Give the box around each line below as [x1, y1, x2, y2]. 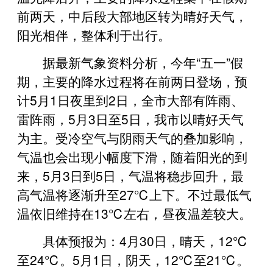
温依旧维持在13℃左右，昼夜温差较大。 [17, 204, 252, 222]
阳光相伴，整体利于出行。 [17, 25, 171, 44]
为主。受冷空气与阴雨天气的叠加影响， [17, 128, 247, 147]
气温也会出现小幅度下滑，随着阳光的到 [17, 147, 247, 166]
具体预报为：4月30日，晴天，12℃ [43, 231, 248, 250]
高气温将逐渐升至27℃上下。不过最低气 [17, 185, 252, 204]
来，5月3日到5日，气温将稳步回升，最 [17, 166, 244, 185]
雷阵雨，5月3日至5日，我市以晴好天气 [17, 109, 244, 128]
